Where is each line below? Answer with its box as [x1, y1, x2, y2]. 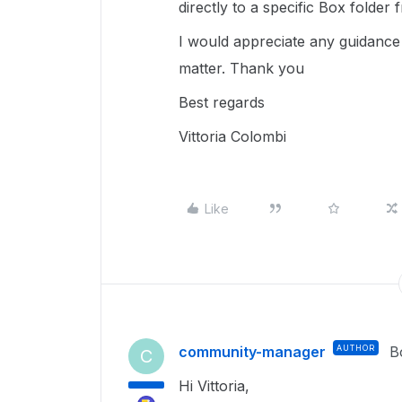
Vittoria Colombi [179, 127, 286, 145]
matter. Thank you [179, 59, 304, 77]
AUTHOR [336, 343, 375, 353]
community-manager [179, 343, 326, 361]
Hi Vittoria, [179, 377, 249, 395]
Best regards [179, 93, 265, 111]
